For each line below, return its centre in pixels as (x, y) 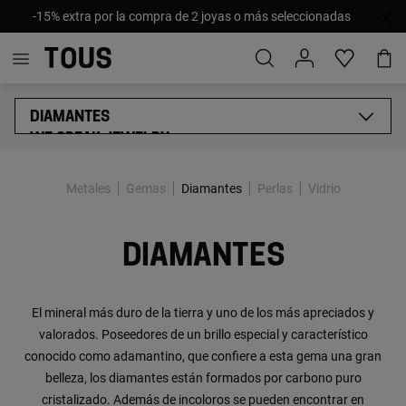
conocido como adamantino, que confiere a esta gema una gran (203, 356)
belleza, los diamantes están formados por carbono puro (203, 378)
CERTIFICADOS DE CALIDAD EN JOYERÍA (162, 269)
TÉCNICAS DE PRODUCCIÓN (121, 247)
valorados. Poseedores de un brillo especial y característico (203, 334)
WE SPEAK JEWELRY (100, 139)
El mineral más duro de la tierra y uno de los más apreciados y (203, 313)
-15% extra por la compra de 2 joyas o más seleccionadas (191, 16)
